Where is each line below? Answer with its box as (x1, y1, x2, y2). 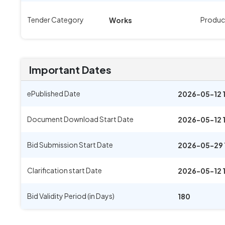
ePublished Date (27, 89, 80, 98)
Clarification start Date (27, 166, 102, 175)
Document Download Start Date (27, 115, 134, 124)
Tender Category (27, 15, 84, 24)
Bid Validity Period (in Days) (27, 191, 115, 200)
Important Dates (29, 63, 111, 76)
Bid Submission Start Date (27, 140, 113, 149)
